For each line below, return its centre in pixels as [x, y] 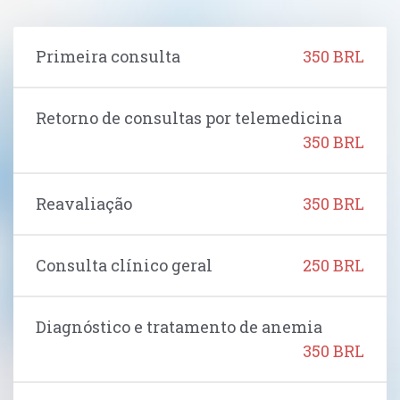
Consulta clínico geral [124, 266]
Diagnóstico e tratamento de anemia [179, 327]
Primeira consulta [108, 57]
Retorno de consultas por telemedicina [189, 118]
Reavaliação [84, 204]
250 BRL [333, 266]
